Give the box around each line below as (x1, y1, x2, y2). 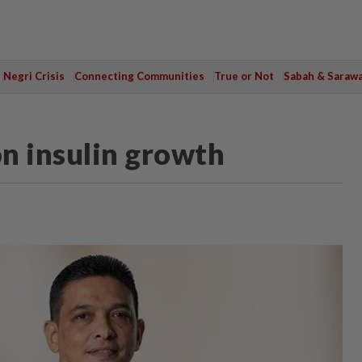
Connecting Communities (74, 69, 204, 82)
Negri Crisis (2, 69, 65, 82)
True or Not (213, 69, 274, 82)
